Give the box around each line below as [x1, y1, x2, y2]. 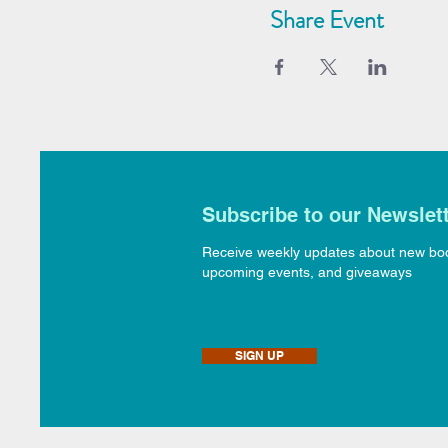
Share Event [270, 2, 384, 37]
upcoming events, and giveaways [202, 263, 412, 280]
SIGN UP [235, 347, 284, 363]
